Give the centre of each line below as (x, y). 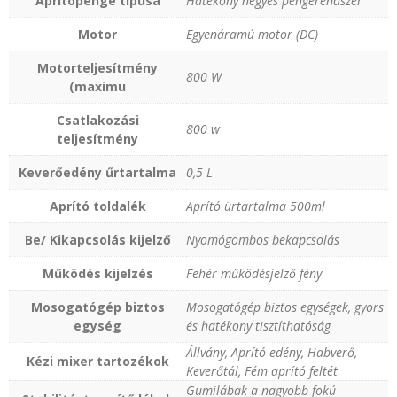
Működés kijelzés (97, 273)
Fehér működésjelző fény (254, 273)
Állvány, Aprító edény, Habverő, (272, 352)
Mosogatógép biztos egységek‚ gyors (285, 307)
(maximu (97, 86)
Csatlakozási (97, 120)
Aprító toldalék (97, 206)
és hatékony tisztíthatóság (258, 325)
